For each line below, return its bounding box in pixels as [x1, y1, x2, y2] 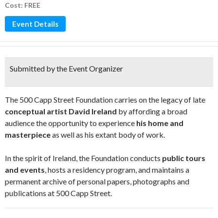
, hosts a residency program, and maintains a [45, 165, 189, 174]
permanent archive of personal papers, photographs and [5, 177, 189, 186]
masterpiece [5, 130, 51, 139]
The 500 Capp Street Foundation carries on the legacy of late [5, 95, 205, 104]
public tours [162, 153, 205, 163]
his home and [136, 118, 183, 127]
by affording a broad [117, 107, 187, 116]
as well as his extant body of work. [51, 130, 165, 139]
